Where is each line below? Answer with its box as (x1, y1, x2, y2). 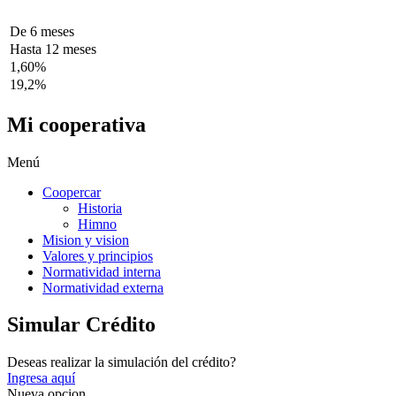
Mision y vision (42, 232, 129, 247)
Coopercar (42, 184, 101, 200)
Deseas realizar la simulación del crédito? (7, 354, 236, 370)
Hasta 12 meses (10, 41, 96, 57)
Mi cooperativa (7, 112, 146, 136)
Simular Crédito (7, 313, 156, 337)
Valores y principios (42, 247, 153, 263)
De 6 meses (10, 23, 74, 39)
